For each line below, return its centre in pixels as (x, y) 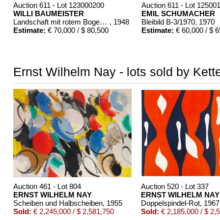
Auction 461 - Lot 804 (47, 186)
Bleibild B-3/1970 (168, 22)
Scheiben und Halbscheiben (58, 203)
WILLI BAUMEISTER (48, 13)
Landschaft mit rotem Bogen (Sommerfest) (103, 22)
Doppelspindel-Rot (170, 203)
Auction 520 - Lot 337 (175, 186)
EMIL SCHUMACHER (178, 13)
